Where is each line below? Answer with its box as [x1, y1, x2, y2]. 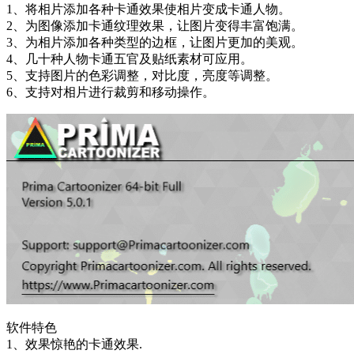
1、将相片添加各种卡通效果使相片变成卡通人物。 [6, 2, 291, 16]
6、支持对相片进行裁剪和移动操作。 [6, 85, 215, 99]
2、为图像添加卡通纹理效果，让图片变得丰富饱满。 [6, 18, 303, 32]
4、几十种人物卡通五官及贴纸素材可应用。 [6, 51, 253, 66]
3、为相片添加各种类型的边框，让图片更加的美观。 [6, 35, 303, 49]
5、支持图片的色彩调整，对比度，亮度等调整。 [6, 68, 278, 82]
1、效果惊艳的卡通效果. [6, 337, 142, 351]
